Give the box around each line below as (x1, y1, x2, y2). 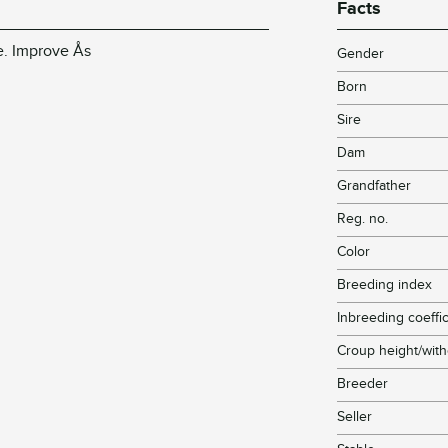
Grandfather (337, 177, 412, 195)
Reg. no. (337, 210, 389, 228)
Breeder (337, 375, 389, 393)
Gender (337, 45, 385, 63)
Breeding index (337, 276, 433, 294)
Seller (337, 408, 373, 426)
